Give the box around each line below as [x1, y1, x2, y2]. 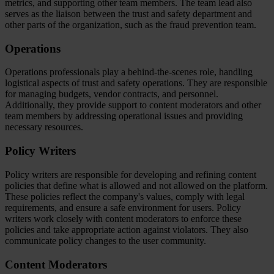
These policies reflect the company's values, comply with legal [5, 191, 245, 202]
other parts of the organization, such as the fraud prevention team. [5, 20, 256, 30]
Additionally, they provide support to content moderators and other [5, 100, 261, 111]
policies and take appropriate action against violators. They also [5, 224, 248, 235]
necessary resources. [5, 122, 83, 133]
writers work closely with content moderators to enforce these [5, 213, 242, 224]
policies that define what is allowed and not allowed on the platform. [5, 180, 268, 191]
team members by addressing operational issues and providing [5, 111, 243, 122]
